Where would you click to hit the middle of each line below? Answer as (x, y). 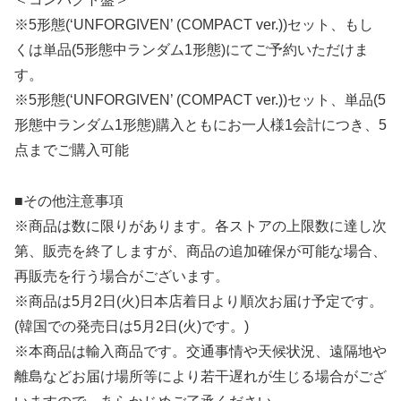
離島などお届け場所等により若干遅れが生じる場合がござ (200, 376)
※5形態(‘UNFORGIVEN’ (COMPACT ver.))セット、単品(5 (200, 100)
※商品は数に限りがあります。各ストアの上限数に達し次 (200, 226)
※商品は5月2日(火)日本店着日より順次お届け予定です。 (199, 301)
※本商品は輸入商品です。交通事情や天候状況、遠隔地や (200, 351)
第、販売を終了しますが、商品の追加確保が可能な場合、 (200, 251)
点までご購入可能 (72, 150)
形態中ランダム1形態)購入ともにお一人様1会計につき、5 (200, 125)
